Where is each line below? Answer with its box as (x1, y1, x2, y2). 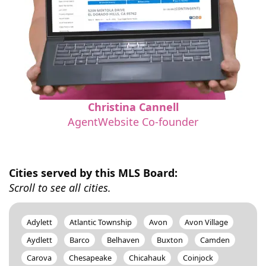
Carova (27, 252, 52, 263)
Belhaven (107, 235, 140, 245)
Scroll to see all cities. (9, 180, 111, 195)
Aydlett (27, 235, 52, 245)
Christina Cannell (87, 100, 179, 114)
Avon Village (185, 217, 228, 227)
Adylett (27, 217, 52, 227)
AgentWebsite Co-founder (68, 115, 198, 129)
